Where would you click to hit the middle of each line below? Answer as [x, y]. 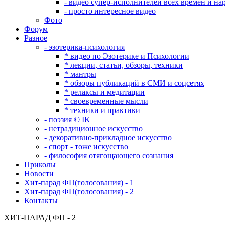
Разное [36, 38]
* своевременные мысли [106, 101]
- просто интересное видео [110, 11]
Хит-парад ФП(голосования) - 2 [79, 191]
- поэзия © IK [67, 119]
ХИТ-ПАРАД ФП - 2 [40, 217]
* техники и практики [102, 110]
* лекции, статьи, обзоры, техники [124, 65]
